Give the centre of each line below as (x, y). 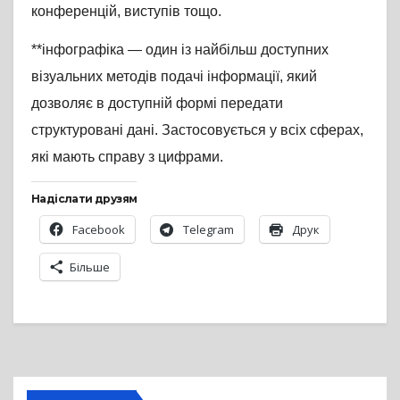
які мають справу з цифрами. (127, 156)
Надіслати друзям (84, 199)
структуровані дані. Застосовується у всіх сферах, (197, 129)
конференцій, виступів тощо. (126, 11)
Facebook (99, 230)
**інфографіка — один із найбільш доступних (180, 49)
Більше (90, 267)
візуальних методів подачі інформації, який (174, 76)
